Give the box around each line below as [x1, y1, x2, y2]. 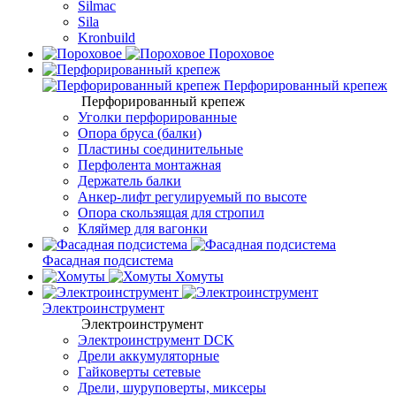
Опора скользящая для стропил [78, 205, 264, 220]
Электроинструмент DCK [78, 332, 234, 347]
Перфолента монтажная [78, 157, 221, 172]
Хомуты [171, 269, 224, 284]
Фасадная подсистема [42, 253, 173, 268]
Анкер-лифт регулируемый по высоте [78, 189, 307, 204]
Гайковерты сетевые [78, 364, 201, 379]
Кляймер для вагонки [78, 221, 208, 236]
